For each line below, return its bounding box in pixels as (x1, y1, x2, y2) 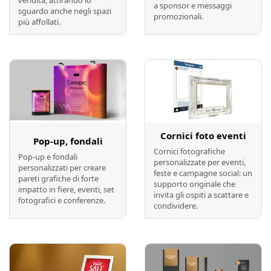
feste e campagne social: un (154, 167, 252, 178)
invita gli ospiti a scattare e (154, 189, 249, 200)
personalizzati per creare (18, 162, 106, 173)
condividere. (154, 200, 198, 211)
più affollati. (18, 16, 60, 28)
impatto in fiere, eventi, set (18, 183, 114, 195)
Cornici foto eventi (160, 129, 246, 142)
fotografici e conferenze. (18, 194, 105, 206)
